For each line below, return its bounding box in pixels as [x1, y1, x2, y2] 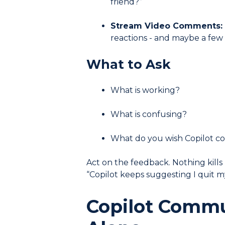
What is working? [110, 85, 180, 95]
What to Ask [86, 56, 171, 72]
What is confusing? [110, 109, 187, 119]
